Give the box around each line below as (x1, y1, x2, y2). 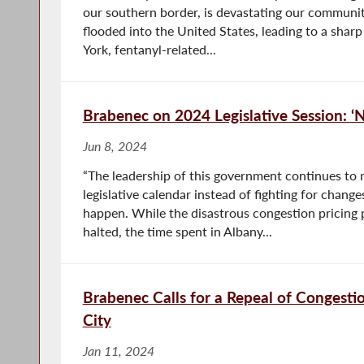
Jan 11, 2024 (82, 343, 154, 358)
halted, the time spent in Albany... (82, 223, 272, 239)
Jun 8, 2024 (82, 138, 147, 154)
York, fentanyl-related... (82, 41, 216, 57)
